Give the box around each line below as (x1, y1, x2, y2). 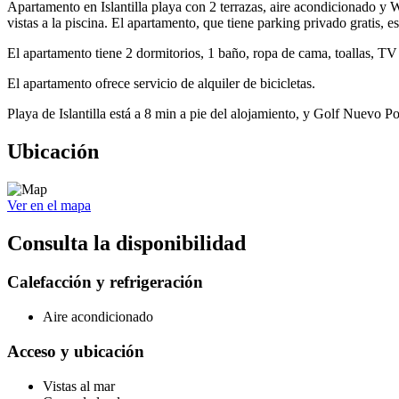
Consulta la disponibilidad (7, 231, 246, 255)
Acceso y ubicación (7, 341, 144, 361)
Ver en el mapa (7, 197, 91, 213)
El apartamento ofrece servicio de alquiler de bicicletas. (7, 75, 315, 91)
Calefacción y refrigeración (7, 273, 203, 292)
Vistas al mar (43, 378, 115, 394)
